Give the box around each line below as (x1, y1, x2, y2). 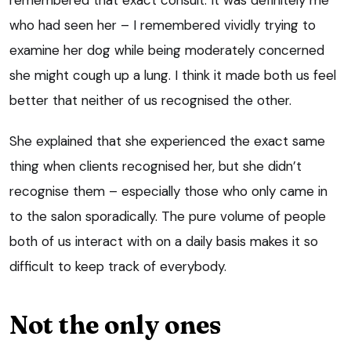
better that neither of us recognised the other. (9, 91, 291, 109)
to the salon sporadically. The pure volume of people (9, 207, 326, 225)
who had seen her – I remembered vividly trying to (9, 16, 316, 34)
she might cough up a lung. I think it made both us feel (9, 66, 336, 84)
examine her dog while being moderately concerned (9, 41, 324, 59)
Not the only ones (9, 309, 221, 340)
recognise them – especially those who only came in (9, 182, 327, 200)
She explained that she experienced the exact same (9, 132, 325, 150)
